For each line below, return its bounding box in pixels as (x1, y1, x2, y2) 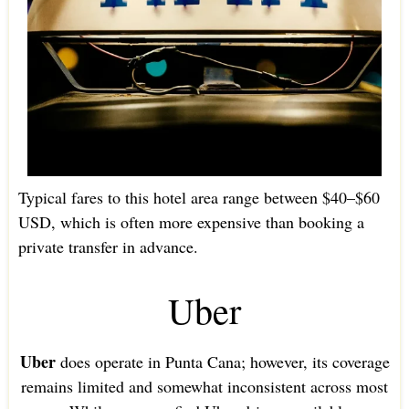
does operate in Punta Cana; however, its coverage (55, 351, 390, 373)
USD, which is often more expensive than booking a (17, 211, 364, 234)
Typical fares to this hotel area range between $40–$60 (17, 186, 380, 209)
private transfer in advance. (17, 236, 198, 258)
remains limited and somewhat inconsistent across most (21, 375, 388, 398)
